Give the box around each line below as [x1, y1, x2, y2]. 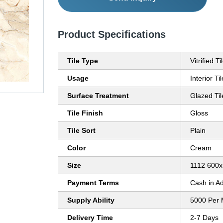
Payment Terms [67, 179, 119, 187]
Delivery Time [67, 214, 113, 222]
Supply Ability [67, 196, 114, 205]
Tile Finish [67, 109, 103, 117]
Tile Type [67, 57, 98, 65]
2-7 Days [190, 214, 219, 222]
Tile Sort [67, 126, 96, 135]
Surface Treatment [67, 92, 129, 100]
